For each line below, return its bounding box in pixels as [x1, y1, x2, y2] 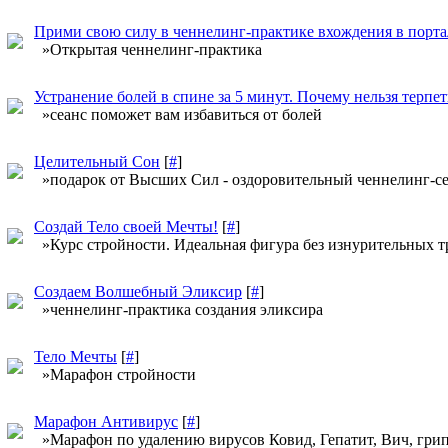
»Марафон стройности [34, 366, 196, 383]
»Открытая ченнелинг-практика [34, 41, 262, 58]
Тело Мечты [34, 348, 117, 365]
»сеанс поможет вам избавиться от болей [34, 106, 322, 123]
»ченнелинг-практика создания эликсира [34, 301, 323, 318]
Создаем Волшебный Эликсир [34, 283, 242, 300]
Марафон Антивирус [34, 413, 178, 430]
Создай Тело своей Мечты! [34, 218, 218, 235]
